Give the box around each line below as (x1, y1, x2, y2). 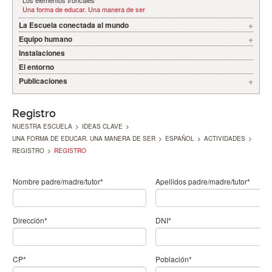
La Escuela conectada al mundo (19, 19, 129, 30)
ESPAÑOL (165, 134, 194, 143)
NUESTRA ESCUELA (12, 122, 72, 131)
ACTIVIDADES (204, 134, 245, 143)
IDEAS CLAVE (82, 122, 123, 131)
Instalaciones (19, 47, 65, 58)
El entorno (19, 61, 54, 72)
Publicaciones (19, 75, 67, 86)
